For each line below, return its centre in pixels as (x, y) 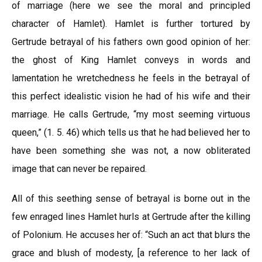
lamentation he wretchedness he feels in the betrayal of (131, 78)
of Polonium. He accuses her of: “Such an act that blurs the (131, 235)
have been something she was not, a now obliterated (131, 151)
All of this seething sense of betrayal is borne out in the (131, 199)
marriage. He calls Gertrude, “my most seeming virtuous (131, 114)
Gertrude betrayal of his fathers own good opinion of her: (131, 42)
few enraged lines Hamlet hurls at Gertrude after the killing (131, 217)
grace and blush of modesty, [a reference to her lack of (131, 253)
